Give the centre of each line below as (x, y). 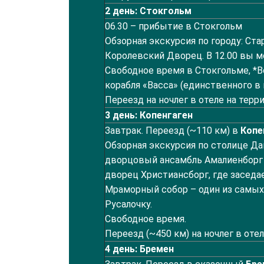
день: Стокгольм (151, 11)
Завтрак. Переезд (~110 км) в (173, 131)
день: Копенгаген (151, 115)
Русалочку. (128, 204)
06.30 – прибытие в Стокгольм (174, 26)
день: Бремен (142, 249)
